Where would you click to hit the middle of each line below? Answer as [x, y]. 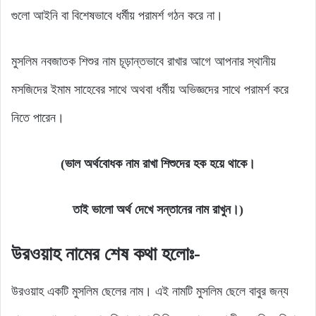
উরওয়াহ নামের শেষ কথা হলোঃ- [106, 254]
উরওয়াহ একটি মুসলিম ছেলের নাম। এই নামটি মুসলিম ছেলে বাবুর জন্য [150, 291]
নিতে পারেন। [38, 118]
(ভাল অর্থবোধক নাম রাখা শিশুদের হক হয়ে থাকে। [158, 164]
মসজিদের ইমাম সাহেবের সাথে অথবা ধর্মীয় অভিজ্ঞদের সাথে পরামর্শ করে [150, 90]
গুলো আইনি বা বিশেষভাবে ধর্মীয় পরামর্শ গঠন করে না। [117, 16]
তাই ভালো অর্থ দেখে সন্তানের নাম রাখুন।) [158, 210]
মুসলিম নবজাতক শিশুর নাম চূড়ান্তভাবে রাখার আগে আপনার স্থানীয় [144, 62]
